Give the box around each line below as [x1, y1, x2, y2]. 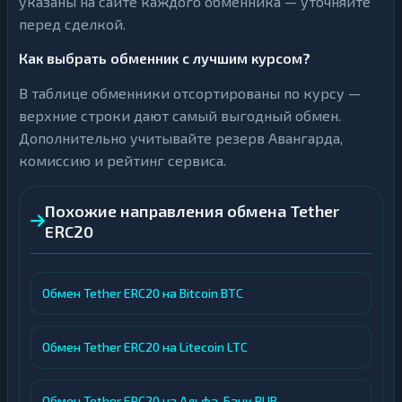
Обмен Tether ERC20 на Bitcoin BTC [42, 285, 243, 301]
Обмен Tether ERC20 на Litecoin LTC [42, 339, 248, 354]
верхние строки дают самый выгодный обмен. [19, 107, 341, 124]
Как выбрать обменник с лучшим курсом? [19, 49, 310, 66]
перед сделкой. [19, 15, 126, 32]
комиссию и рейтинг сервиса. [19, 152, 226, 169]
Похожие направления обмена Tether [45, 201, 339, 221]
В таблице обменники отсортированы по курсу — [19, 84, 361, 101]
